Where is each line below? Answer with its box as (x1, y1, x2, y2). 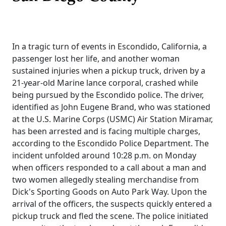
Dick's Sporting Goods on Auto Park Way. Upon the (12, 186, 207, 197)
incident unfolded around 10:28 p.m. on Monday (12, 149, 196, 161)
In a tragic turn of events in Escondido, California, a (12, 40, 207, 52)
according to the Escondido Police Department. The (12, 137, 209, 149)
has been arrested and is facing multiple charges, (12, 125, 200, 137)
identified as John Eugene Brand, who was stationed (12, 101, 210, 112)
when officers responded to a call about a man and (12, 161, 206, 173)
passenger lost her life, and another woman (12, 52, 180, 64)
